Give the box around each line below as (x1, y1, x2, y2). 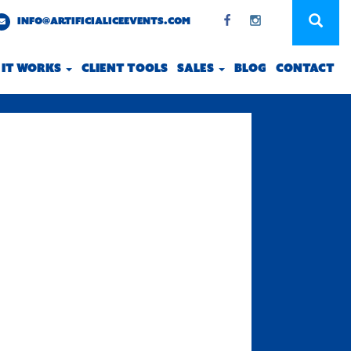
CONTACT (276, 61, 335, 75)
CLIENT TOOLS (81, 61, 168, 75)
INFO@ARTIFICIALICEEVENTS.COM (14, 15, 190, 27)
